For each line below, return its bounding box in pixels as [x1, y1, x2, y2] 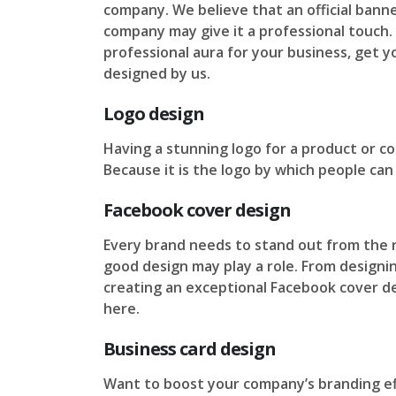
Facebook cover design [103, 198, 291, 222]
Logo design [103, 102, 204, 126]
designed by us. [103, 64, 210, 83]
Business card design [103, 337, 276, 361]
